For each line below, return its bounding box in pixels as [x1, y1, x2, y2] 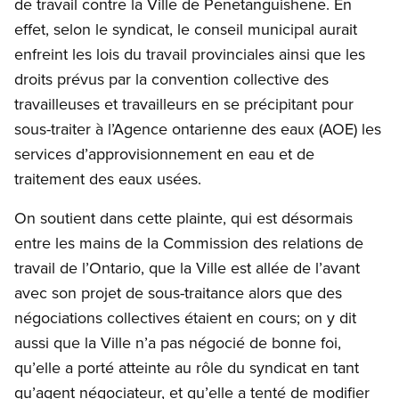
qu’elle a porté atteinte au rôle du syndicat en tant [14, 356, 359, 379]
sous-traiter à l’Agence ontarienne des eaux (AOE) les [14, 118, 381, 141]
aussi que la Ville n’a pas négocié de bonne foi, [14, 331, 341, 354]
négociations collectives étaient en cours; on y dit [14, 306, 356, 330]
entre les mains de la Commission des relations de [14, 232, 363, 255]
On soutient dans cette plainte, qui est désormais [14, 207, 353, 230]
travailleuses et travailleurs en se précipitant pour [14, 93, 354, 116]
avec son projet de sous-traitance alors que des [14, 281, 342, 305]
